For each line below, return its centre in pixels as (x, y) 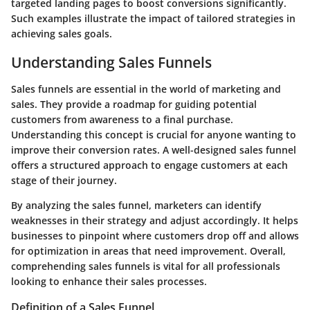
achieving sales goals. (62, 34)
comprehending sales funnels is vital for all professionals (146, 266)
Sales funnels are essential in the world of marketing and (146, 89)
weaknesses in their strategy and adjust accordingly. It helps (155, 220)
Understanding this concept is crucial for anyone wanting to (154, 134)
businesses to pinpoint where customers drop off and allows (155, 235)
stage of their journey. (64, 180)
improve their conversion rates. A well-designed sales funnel (154, 149)
